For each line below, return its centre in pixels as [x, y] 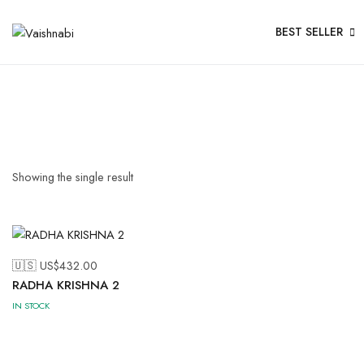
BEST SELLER [309, 32]
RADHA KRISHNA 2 [66, 286]
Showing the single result [73, 177]
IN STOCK [31, 306]
